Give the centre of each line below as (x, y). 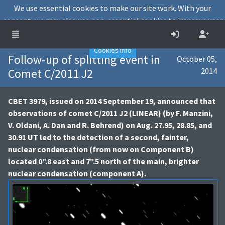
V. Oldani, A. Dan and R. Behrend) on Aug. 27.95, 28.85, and (110, 125)
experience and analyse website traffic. (81, 34)
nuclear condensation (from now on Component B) (101, 149)
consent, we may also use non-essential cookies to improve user (113, 21)
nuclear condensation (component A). (77, 173)
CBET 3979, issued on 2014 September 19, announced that (112, 101)
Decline (195, 35)
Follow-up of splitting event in (84, 60)
